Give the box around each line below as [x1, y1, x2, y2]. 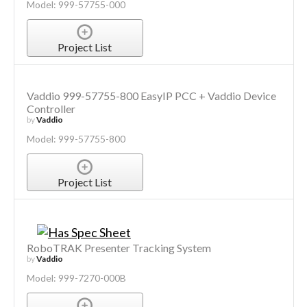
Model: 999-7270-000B [26, 271, 126, 284]
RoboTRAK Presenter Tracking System [26, 241, 211, 254]
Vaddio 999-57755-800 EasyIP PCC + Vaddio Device [26, 89, 276, 103]
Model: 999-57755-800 [26, 133, 125, 145]
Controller [26, 102, 75, 116]
